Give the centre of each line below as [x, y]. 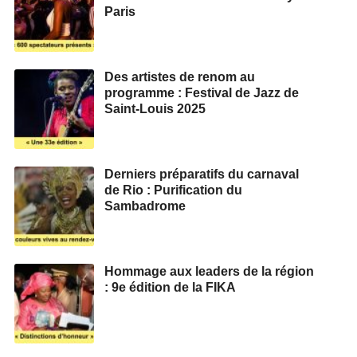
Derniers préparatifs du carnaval [202, 174]
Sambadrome [145, 206]
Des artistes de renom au [180, 76]
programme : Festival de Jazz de [202, 92]
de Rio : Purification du [173, 190]
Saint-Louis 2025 [155, 108]
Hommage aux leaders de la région [209, 271]
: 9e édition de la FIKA [170, 287]
